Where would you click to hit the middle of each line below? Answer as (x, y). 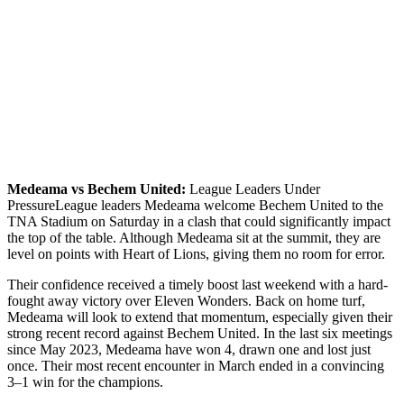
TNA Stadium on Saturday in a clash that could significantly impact (199, 221)
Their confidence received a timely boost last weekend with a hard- (197, 284)
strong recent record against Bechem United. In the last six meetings (200, 333)
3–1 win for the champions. (85, 381)
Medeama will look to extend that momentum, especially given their (200, 317)
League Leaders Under (253, 188)
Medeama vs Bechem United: (96, 188)
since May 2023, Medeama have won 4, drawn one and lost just (189, 349)
